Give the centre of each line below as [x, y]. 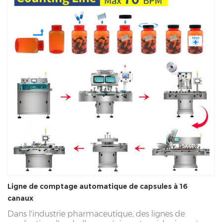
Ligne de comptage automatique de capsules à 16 [98, 186]
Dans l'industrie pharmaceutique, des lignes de [96, 214]
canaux [20, 198]
